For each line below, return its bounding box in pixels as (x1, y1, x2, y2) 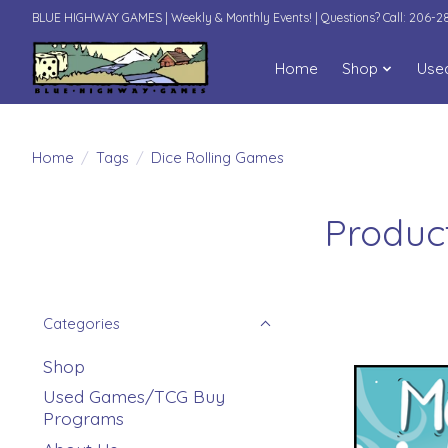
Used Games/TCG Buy (43, 385, 225, 408)
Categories (43, 314, 120, 333)
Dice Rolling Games (150, 147, 284, 167)
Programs (43, 407, 124, 430)
